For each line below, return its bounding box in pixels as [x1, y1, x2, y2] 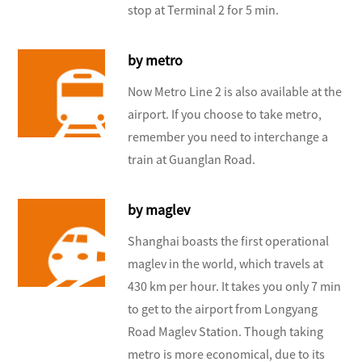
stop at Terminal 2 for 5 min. [128, 2, 280, 19]
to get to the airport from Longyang [128, 301, 318, 318]
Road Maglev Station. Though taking [128, 323, 324, 340]
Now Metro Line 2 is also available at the [128, 83, 343, 100]
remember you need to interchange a [128, 128, 329, 145]
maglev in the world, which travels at [128, 255, 324, 272]
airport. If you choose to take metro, [128, 106, 322, 123]
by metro [128, 51, 183, 70]
